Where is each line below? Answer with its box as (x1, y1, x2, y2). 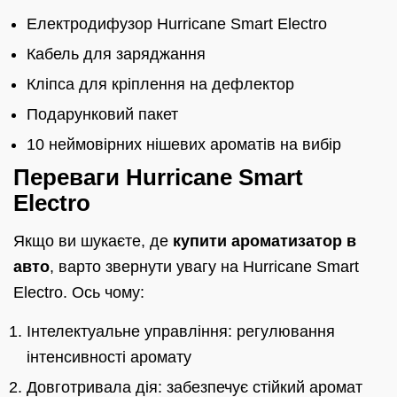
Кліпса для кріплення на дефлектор (27, 75, 294, 94)
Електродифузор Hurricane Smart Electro (27, 15, 327, 34)
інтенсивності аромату (27, 348, 191, 367)
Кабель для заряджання (27, 45, 206, 64)
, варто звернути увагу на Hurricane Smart (50, 258, 359, 276)
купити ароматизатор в (173, 232, 356, 251)
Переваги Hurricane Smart (13, 163, 303, 191)
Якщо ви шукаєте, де (13, 232, 173, 251)
